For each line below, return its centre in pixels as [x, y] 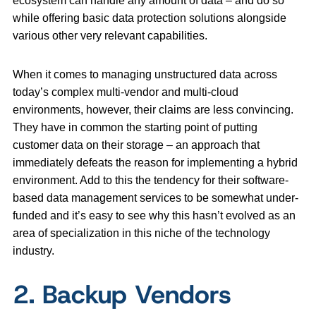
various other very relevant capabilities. [110, 36]
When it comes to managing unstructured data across [145, 75]
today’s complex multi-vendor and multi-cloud [126, 92]
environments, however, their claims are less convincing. [153, 110]
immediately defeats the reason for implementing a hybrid [155, 163]
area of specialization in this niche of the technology [141, 233]
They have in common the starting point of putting [135, 128]
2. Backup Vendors [122, 294]
